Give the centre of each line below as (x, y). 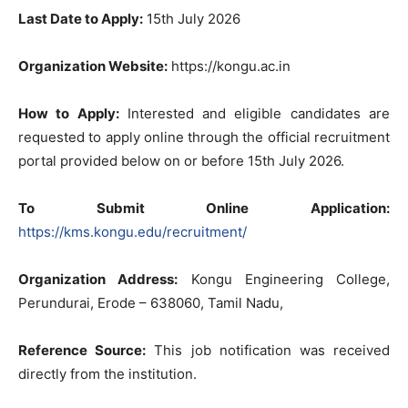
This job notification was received (268, 350)
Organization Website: (93, 66)
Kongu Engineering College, (284, 279)
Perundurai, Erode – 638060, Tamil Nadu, (151, 303)
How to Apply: (69, 113)
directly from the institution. (107, 374)
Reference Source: (82, 350)
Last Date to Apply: (81, 19)
